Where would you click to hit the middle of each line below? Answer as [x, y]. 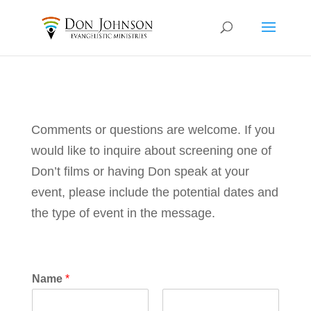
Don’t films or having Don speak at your [140, 171]
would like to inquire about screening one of [151, 151]
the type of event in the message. [123, 213]
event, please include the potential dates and [154, 192]
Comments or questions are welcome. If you [153, 130]
